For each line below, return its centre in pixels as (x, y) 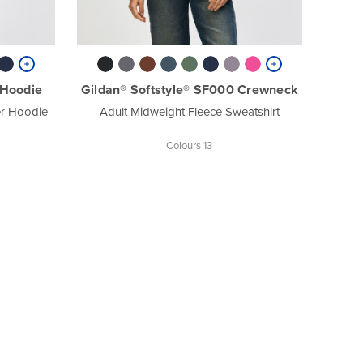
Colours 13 (190, 145)
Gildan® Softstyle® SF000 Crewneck (189, 89)
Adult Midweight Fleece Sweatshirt (189, 111)
